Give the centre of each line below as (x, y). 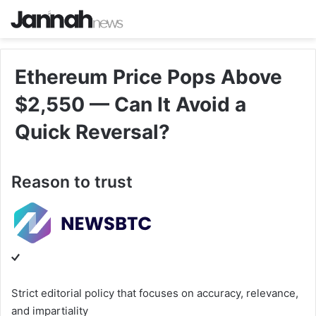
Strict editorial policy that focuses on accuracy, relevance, (155, 293)
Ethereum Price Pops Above (148, 77)
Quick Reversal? (92, 132)
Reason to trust (72, 182)
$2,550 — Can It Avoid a (130, 105)
